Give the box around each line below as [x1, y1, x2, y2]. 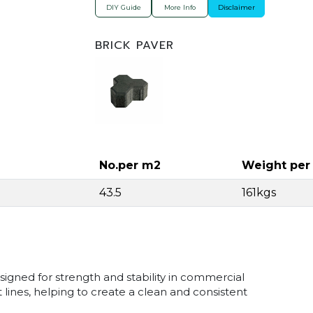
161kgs [242, 186, 276, 200]
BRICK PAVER [95, 37, 174, 54]
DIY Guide [105, 3, 141, 12]
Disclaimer [218, 3, 255, 12]
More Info [164, 3, 196, 12]
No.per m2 [99, 159, 161, 173]
